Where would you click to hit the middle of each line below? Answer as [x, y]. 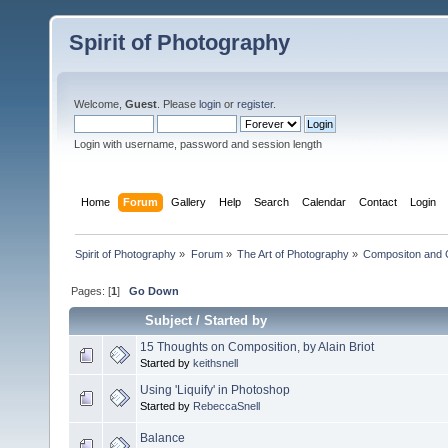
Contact [378, 201]
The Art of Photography [292, 253]
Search [272, 201]
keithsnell [215, 362]
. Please [178, 104]
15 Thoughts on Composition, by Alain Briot [257, 346]
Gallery [189, 201]
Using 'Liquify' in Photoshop [215, 389]
